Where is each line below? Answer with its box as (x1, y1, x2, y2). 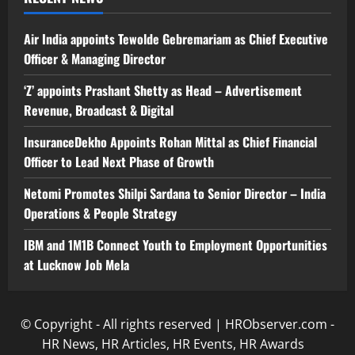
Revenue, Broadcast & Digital (24, 100, 174, 120)
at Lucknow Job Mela (24, 254, 129, 274)
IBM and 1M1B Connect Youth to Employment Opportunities (24, 235, 327, 254)
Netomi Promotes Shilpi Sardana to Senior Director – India (24, 183, 326, 203)
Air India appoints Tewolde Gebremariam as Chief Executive (24, 29, 328, 48)
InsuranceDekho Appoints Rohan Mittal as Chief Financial (24, 132, 317, 151)
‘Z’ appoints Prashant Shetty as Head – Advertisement (24, 80, 302, 100)
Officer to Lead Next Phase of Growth (24, 151, 214, 171)
